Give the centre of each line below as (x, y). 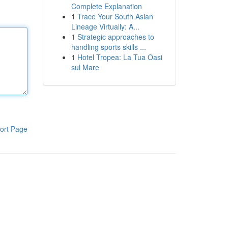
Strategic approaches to (116, 37)
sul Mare (85, 67)
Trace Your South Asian (115, 16)
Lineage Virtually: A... (105, 26)
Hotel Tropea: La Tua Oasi (120, 57)
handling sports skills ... (108, 47)
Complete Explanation (106, 6)
